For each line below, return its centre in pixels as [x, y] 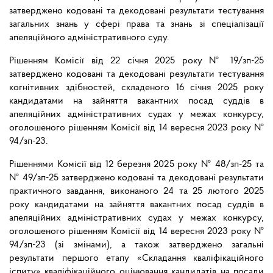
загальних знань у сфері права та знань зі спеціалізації [136, 25]
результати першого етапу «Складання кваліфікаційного [136, 259]
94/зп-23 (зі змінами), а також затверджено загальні [136, 245]
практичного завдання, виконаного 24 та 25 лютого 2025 [136, 192]
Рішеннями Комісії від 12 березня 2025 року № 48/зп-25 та [136, 165]
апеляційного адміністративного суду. [89, 38]
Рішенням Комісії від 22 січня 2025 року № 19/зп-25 [136, 61]
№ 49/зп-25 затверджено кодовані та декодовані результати [136, 178]
